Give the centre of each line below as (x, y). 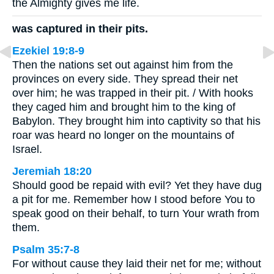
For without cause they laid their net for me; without (137, 264)
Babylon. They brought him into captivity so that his (136, 121)
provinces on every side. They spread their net (125, 79)
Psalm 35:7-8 (46, 250)
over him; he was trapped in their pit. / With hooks (133, 93)
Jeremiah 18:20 (52, 172)
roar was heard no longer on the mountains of (123, 135)
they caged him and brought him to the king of (124, 107)
